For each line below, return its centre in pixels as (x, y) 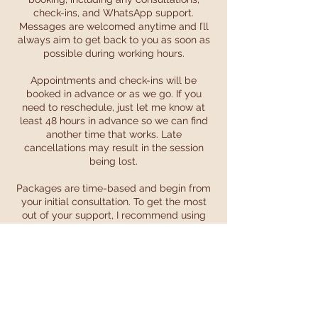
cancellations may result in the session (114, 147)
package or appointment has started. (114, 269)
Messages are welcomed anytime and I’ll (114, 26)
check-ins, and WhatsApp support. (114, 12)
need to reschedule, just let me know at (114, 107)
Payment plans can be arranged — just (114, 282)
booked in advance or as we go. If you (114, 93)
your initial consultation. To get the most (114, 201)
